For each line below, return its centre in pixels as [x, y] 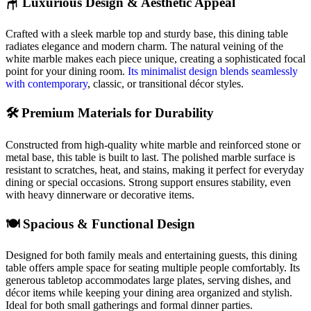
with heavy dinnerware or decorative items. [100, 194]
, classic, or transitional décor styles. [166, 84]
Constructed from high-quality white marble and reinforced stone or [153, 144]
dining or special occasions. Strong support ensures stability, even [148, 182]
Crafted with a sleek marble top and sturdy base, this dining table [147, 34]
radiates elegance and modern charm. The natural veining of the [144, 47]
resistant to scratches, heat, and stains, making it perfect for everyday [155, 169]
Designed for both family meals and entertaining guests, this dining [151, 255]
